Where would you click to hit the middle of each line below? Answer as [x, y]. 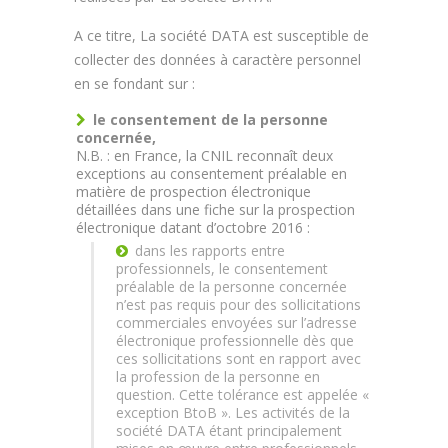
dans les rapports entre [210, 250]
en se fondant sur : [134, 83]
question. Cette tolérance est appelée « [242, 394]
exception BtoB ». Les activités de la [233, 412]
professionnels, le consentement [222, 268]
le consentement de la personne [210, 119]
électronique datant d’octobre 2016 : [193, 227]
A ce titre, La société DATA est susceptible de [221, 35]
